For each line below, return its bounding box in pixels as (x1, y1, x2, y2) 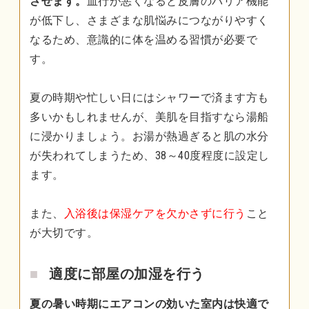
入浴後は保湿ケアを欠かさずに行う (63, 206, 246, 220)
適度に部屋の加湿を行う (49, 265, 205, 282)
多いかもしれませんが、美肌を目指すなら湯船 (30, 110, 269, 123)
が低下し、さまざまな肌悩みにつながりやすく (30, 13, 269, 27)
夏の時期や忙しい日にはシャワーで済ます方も (30, 90, 269, 104)
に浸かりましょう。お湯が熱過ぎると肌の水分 (30, 129, 269, 143)
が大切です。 (30, 226, 98, 239)
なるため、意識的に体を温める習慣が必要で (30, 32, 257, 46)
